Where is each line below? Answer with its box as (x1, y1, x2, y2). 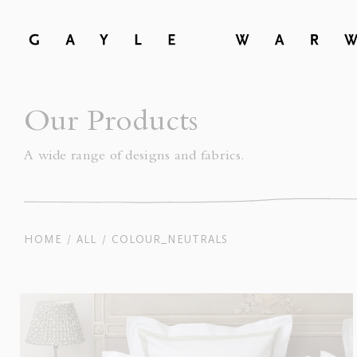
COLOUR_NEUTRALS (112, 233, 228, 246)
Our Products (24, 108, 198, 140)
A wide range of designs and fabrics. (24, 150, 245, 164)
